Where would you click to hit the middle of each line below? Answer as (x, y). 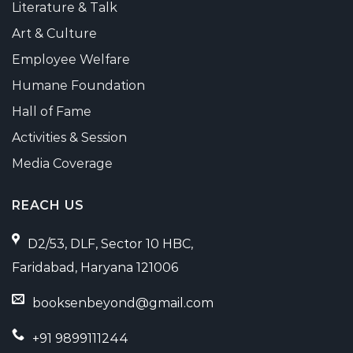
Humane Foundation (78, 86)
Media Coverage (62, 164)
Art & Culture (54, 34)
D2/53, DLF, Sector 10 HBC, (110, 244)
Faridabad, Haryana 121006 (95, 268)
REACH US (48, 206)
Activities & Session (69, 138)
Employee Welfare (71, 60)
